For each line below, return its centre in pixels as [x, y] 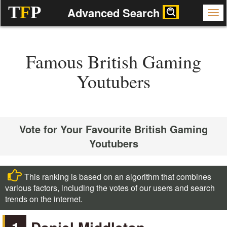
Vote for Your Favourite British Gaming [113, 129]
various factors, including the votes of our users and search [110, 188]
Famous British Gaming [113, 61]
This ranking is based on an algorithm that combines [118, 177]
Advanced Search [115, 13]
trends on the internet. [44, 199]
